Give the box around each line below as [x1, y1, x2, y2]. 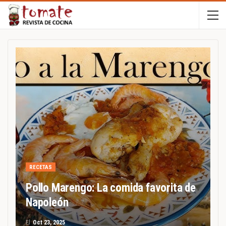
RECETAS [29, 164, 52, 171]
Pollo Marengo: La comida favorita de [26, 181, 196, 195]
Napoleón [26, 196, 69, 209]
